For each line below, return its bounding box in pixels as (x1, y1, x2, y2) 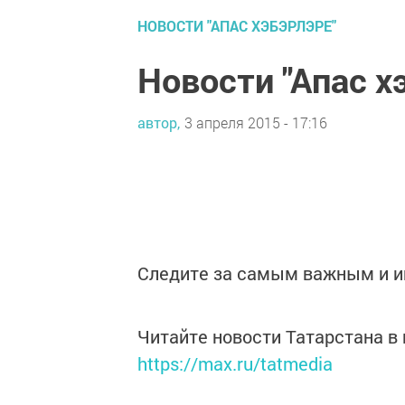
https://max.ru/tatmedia (137, 352, 333, 375)
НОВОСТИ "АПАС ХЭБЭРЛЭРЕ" (137, 16, 336, 35)
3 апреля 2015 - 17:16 (184, 112, 327, 132)
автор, (137, 112, 180, 132)
